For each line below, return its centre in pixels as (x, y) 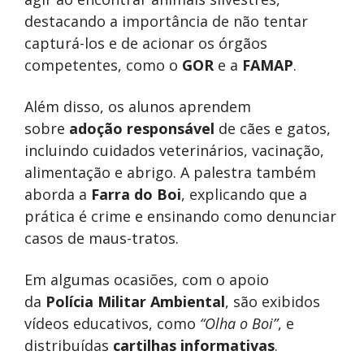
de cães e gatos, (273, 129)
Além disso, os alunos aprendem (138, 107)
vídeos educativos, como (112, 324)
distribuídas (69, 346)
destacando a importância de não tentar (166, 22)
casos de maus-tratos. (102, 238)
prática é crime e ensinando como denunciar (180, 217)
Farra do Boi (136, 195)
